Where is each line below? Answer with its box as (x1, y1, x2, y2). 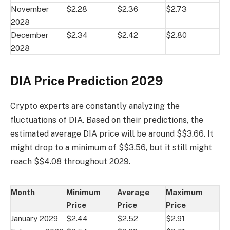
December (11, 30, 49, 40)
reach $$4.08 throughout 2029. (10, 156, 130, 166)
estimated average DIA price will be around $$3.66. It (10, 128, 214, 139)
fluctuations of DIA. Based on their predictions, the (10, 114, 203, 125)
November (11, 4, 49, 13)
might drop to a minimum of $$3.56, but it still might (10, 142, 212, 152)
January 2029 (11, 214, 58, 223)
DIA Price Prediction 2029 (10, 73, 163, 88)
